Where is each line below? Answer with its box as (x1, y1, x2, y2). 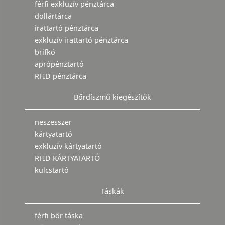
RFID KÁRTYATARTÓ (35, 153, 100, 163)
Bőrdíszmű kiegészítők (74, 92, 151, 102)
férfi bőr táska (35, 211, 83, 221)
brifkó (35, 47, 55, 57)
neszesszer (35, 117, 72, 127)
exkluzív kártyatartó (35, 141, 102, 151)
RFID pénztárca (35, 71, 86, 81)
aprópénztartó (35, 59, 84, 69)
